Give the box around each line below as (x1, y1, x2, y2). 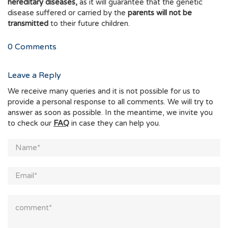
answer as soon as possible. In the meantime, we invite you (8, 108, 213, 118)
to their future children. (48, 19, 130, 28)
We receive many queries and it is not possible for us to (8, 87, 200, 96)
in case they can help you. (69, 119, 160, 128)
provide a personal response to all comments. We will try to (8, 97, 213, 107)
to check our (8, 119, 53, 128)
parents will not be (128, 8, 192, 18)
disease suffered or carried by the (8, 8, 128, 18)
